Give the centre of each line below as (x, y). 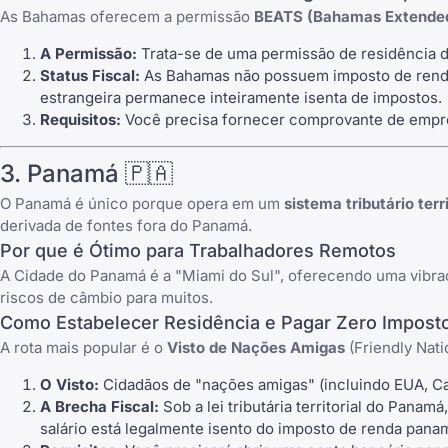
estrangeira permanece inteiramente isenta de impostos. (241, 97)
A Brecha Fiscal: (99, 407)
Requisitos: (80, 119)
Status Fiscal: (90, 75)
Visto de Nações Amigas (256, 348)
